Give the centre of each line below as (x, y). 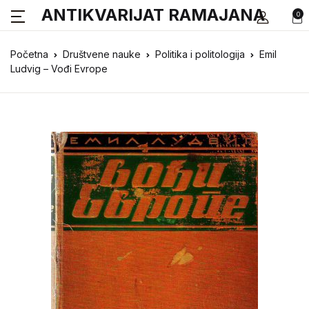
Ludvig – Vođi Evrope (59, 69)
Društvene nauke (102, 54)
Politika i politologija (200, 54)
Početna (29, 54)
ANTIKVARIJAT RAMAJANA (153, 15)
